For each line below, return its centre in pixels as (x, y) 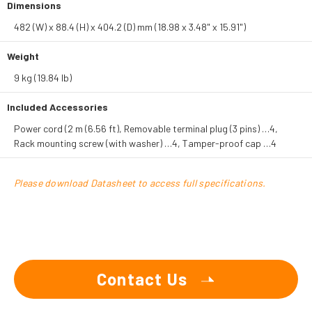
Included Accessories (57, 107)
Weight (23, 56)
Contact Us (142, 279)
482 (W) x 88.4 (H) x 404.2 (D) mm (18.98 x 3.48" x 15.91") (130, 27)
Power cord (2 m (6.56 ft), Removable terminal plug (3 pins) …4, (146, 128)
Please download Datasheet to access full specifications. (140, 183)
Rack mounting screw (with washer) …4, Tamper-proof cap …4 (145, 143)
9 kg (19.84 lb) (43, 78)
